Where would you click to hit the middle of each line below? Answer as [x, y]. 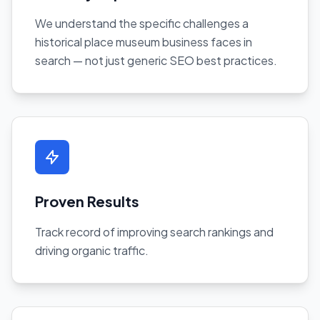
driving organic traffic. [92, 250]
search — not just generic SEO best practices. [156, 60]
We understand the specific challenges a [142, 23]
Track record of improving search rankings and [154, 231]
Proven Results [87, 201]
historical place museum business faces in [144, 41]
